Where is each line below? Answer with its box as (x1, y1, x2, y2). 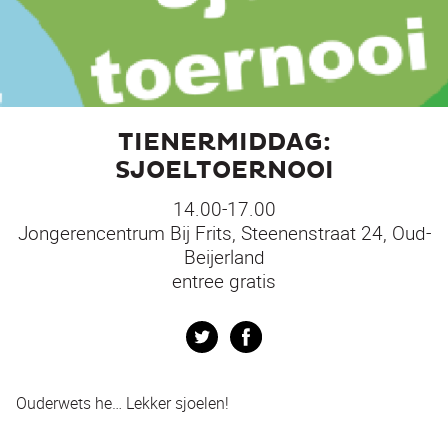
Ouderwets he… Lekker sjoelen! (16, 391, 229, 414)
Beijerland (183, 243, 265, 270)
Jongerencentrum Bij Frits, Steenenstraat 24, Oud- (17, 219, 431, 246)
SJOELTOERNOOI (114, 155, 334, 186)
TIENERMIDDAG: (117, 127, 331, 158)
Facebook (262, 321, 331, 344)
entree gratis (172, 267, 276, 294)
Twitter (218, 321, 267, 344)
